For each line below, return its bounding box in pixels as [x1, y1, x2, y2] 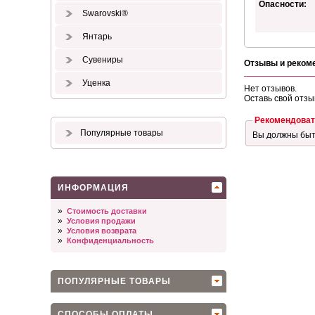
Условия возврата [67, 226, 136, 235]
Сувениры [80, 55, 123, 65]
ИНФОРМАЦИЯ [58, 183, 129, 193]
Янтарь [80, 32, 112, 41]
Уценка [80, 78, 110, 88]
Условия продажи [67, 217, 136, 225]
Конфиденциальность [67, 236, 154, 245]
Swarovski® [80, 8, 128, 18]
